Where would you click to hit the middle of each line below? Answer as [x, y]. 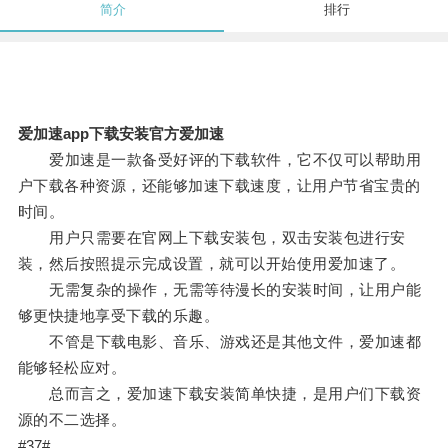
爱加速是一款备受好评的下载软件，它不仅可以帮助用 [219, 160]
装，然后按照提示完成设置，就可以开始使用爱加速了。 [211, 264]
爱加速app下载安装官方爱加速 [120, 134]
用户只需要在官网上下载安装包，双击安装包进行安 [211, 238]
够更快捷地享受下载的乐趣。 [118, 316]
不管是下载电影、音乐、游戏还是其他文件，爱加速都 [219, 342]
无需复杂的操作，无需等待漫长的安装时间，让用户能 [219, 290]
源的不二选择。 [72, 420]
